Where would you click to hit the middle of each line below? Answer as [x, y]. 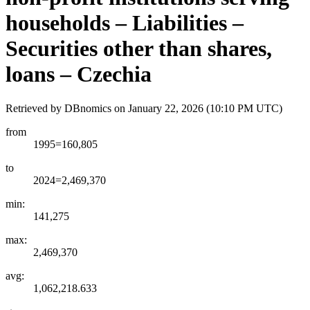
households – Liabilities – [125, 23]
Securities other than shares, [139, 49]
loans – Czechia [79, 74]
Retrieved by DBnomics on [67, 108]
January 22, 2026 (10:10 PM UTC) [205, 108]
